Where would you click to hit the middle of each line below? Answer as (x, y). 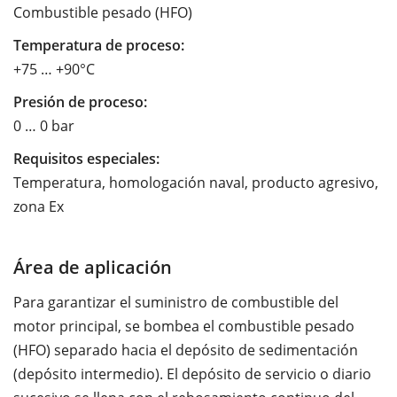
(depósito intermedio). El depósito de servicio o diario (192, 374)
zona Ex (39, 206)
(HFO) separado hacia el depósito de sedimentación (186, 350)
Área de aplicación (93, 266)
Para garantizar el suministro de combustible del (176, 302)
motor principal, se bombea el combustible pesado (184, 326)
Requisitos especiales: (86, 158)
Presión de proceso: (80, 101)
